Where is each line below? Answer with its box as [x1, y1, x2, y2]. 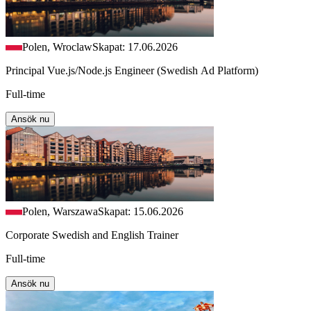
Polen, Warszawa [22, 205, 98, 217]
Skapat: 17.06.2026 [92, 40, 178, 53]
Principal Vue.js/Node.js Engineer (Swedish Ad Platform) [6, 64, 258, 76]
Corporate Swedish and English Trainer [6, 228, 178, 241]
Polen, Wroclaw [22, 40, 92, 53]
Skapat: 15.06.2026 [98, 205, 183, 217]
